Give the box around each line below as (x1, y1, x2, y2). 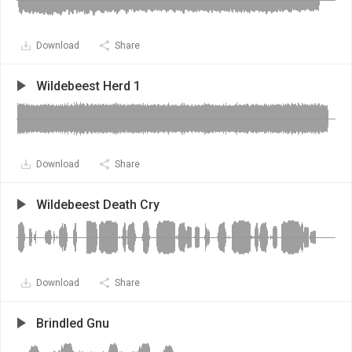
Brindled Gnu (36, 316, 109, 331)
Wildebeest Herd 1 (36, 79, 141, 93)
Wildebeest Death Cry (36, 197, 159, 212)
